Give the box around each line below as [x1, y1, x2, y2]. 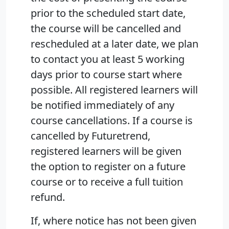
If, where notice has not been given [31, 214, 196, 228]
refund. [31, 190, 65, 204]
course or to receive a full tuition [31, 175, 183, 189]
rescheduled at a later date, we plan [31, 37, 198, 51]
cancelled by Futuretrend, [31, 129, 150, 143]
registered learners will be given [31, 144, 181, 158]
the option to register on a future [31, 159, 186, 174]
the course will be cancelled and [31, 21, 181, 36]
